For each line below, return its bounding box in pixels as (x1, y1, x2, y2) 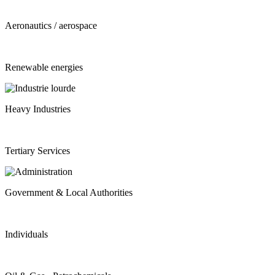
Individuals (5, 229, 48, 240)
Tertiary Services (5, 145, 70, 157)
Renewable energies (5, 62, 83, 73)
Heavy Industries (5, 104, 71, 115)
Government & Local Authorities (5, 187, 133, 198)
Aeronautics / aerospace (5, 20, 97, 31)
